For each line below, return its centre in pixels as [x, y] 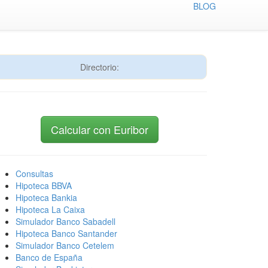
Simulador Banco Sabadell [66, 221]
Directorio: [99, 67]
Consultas [34, 173]
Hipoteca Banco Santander [66, 233]
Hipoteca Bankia [46, 197]
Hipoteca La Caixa [50, 209]
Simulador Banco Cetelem [65, 245]
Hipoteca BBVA [44, 185]
